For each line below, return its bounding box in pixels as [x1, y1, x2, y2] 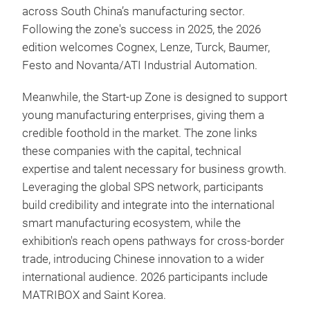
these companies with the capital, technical [22, 145, 241, 158]
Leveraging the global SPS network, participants [22, 181, 264, 194]
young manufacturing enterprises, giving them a [22, 109, 264, 122]
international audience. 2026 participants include [22, 271, 268, 284]
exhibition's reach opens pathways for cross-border [22, 235, 284, 248]
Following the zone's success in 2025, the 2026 [22, 23, 261, 36]
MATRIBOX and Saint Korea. [22, 289, 166, 302]
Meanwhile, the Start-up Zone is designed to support [22, 91, 287, 104]
